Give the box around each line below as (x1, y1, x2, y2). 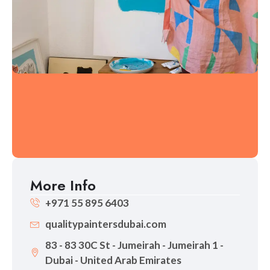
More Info (30, 175, 96, 196)
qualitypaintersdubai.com (45, 218, 166, 231)
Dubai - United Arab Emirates (45, 254, 181, 267)
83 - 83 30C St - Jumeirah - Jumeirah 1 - (45, 239, 224, 252)
